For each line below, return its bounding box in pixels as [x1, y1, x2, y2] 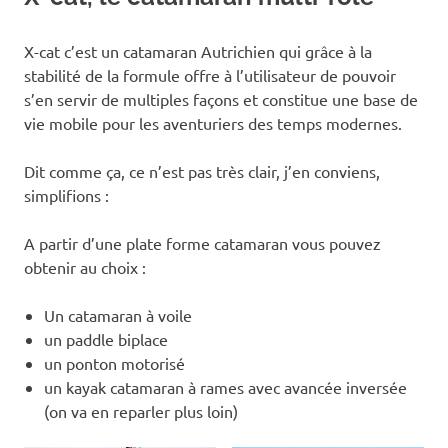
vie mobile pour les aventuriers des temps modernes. [24, 112, 402, 133]
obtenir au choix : [24, 256, 146, 277]
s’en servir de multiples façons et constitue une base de [24, 88, 418, 109]
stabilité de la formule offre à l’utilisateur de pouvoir [24, 64, 396, 85]
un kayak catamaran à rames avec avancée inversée [44, 376, 407, 397]
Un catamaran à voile [44, 304, 192, 325]
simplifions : [24, 184, 109, 205]
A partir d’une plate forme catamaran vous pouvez [24, 232, 381, 253]
